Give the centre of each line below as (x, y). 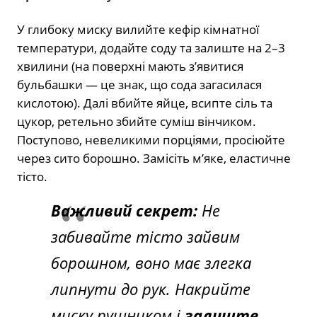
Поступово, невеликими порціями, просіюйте (151, 139)
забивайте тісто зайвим (145, 236)
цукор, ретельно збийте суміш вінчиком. (137, 121)
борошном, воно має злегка (151, 262)
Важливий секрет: (124, 210)
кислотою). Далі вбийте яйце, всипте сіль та (145, 103)
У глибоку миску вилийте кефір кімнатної (138, 29)
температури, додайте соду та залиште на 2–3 (151, 47)
